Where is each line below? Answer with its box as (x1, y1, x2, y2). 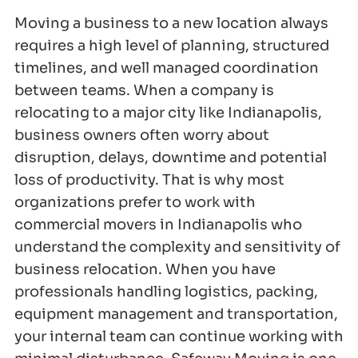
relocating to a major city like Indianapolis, (14, 104, 322, 122)
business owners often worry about (14, 126, 269, 145)
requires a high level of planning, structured (14, 37, 329, 55)
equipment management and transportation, (14, 305, 338, 324)
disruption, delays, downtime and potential (14, 149, 327, 167)
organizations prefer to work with (14, 193, 256, 212)
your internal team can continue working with (14, 328, 344, 346)
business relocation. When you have (14, 261, 276, 279)
